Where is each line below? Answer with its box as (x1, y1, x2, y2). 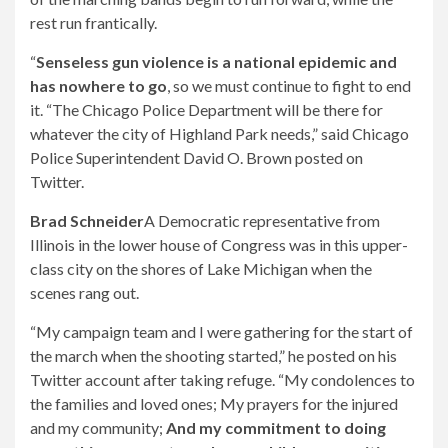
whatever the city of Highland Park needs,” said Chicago (30, 124, 409, 143)
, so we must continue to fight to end (167, 76, 411, 95)
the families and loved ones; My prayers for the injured (30, 394, 398, 413)
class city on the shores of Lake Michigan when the (30, 259, 372, 278)
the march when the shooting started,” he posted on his (30, 346, 397, 365)
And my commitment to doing (166, 418, 386, 437)
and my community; (30, 418, 166, 437)
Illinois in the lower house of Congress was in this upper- (30, 235, 408, 254)
